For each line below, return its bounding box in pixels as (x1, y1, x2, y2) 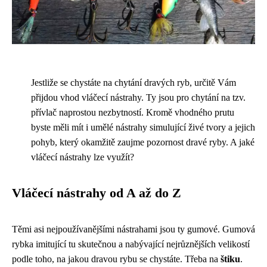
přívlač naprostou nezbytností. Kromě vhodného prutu (31, 107, 234, 118)
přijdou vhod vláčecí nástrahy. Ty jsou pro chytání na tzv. (31, 92, 246, 103)
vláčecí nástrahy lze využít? (31, 152, 134, 163)
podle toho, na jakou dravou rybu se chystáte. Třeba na (12, 254, 221, 265)
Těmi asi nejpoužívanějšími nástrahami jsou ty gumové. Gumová (12, 224, 255, 235)
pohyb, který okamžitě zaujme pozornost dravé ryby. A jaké (31, 137, 254, 148)
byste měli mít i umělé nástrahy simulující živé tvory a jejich (31, 122, 255, 133)
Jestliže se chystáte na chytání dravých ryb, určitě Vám (31, 77, 236, 88)
